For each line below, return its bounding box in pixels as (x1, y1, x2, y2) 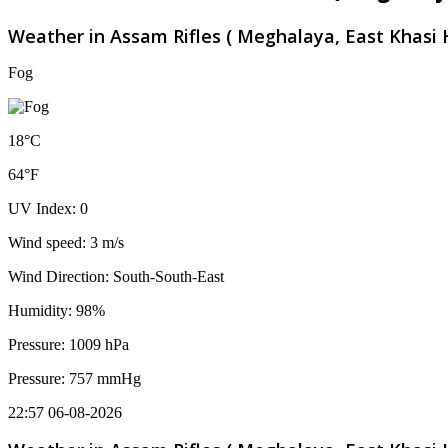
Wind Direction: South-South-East (8, 268, 224, 285)
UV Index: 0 (8, 200, 88, 217)
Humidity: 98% (8, 302, 105, 319)
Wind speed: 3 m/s (8, 234, 124, 251)
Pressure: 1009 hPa (8, 336, 129, 353)
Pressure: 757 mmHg (8, 370, 141, 387)
